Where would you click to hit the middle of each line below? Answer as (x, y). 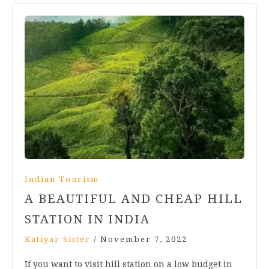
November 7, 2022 (144, 239)
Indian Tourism (62, 179)
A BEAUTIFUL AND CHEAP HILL (134, 198)
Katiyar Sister (58, 239)
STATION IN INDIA (87, 219)
